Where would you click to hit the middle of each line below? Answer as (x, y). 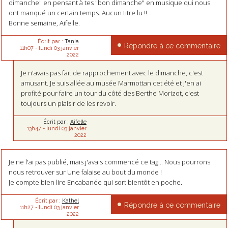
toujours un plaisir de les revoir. (69, 103)
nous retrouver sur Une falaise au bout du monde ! (85, 172)
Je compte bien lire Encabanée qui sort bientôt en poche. (95, 182)
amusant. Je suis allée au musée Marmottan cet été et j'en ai (111, 83)
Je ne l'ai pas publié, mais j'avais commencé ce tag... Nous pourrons (109, 162)
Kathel (70, 200)
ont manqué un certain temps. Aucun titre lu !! (78, 12)
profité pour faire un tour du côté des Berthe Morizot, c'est (110, 93)
